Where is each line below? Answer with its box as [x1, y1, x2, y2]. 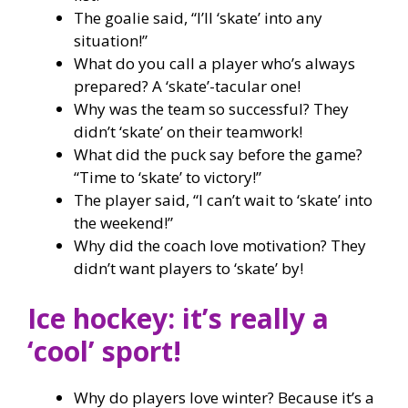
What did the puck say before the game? [74, 143, 362, 165]
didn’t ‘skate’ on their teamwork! [74, 120, 302, 142]
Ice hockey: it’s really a [27, 300, 329, 337]
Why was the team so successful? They [74, 97, 349, 119]
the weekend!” [74, 211, 173, 233]
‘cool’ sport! [27, 332, 181, 370]
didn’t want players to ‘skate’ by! [74, 257, 303, 279]
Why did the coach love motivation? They [74, 234, 366, 256]
